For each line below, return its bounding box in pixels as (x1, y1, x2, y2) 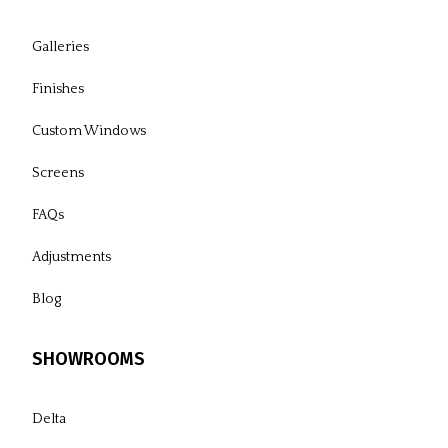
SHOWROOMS (32, 347, 146, 370)
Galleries (32, 38, 90, 55)
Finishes (32, 80, 85, 97)
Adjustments (32, 248, 112, 265)
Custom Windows (32, 122, 147, 139)
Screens (32, 164, 85, 181)
